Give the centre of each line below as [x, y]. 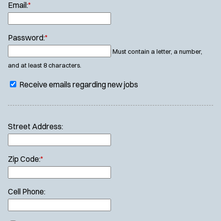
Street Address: [36, 127]
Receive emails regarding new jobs [78, 85]
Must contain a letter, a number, [157, 52]
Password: [26, 38]
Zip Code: [24, 159]
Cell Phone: [27, 192]
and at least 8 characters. [45, 65]
